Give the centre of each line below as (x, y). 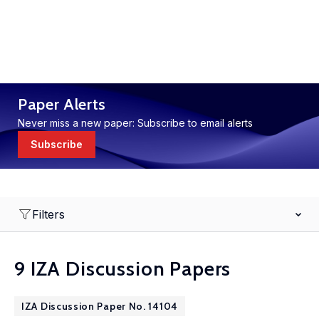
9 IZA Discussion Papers (123, 268)
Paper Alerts (62, 104)
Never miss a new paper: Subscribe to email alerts (135, 123)
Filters (48, 214)
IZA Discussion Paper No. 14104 (100, 306)
